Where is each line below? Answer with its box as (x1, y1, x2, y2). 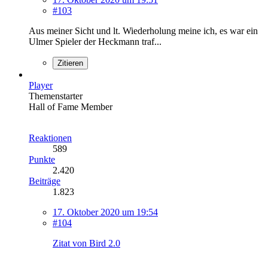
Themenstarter (29, 90, 83, 101)
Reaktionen (29, 132, 72, 143)
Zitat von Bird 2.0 (53, 237, 120, 248)
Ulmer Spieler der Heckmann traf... (29, 36, 162, 47)
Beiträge (29, 175, 60, 186)
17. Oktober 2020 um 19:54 (53, 206, 158, 217)
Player (29, 80, 53, 90)
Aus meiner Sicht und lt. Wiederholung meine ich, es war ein (29, 25, 258, 36)
